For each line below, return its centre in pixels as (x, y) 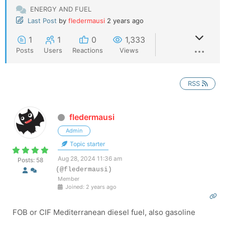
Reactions (88, 50)
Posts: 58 (30, 160)
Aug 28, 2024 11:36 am (90, 158)
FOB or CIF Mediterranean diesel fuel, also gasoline (103, 212)
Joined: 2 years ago (90, 187)
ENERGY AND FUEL (61, 9)
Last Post (42, 21)
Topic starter (87, 144)
